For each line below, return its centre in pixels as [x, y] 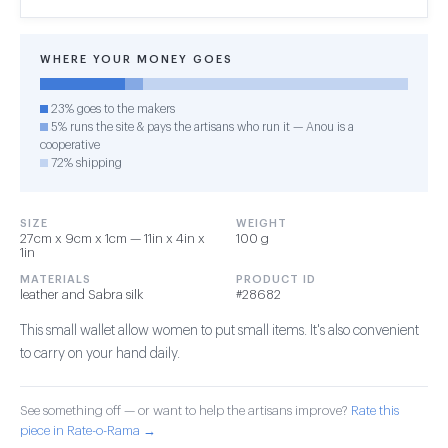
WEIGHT [261, 223]
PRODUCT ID [276, 279]
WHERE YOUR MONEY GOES [136, 59]
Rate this [375, 410]
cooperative [70, 145]
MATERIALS [55, 279]
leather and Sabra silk [81, 294]
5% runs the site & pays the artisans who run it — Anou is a [201, 127]
